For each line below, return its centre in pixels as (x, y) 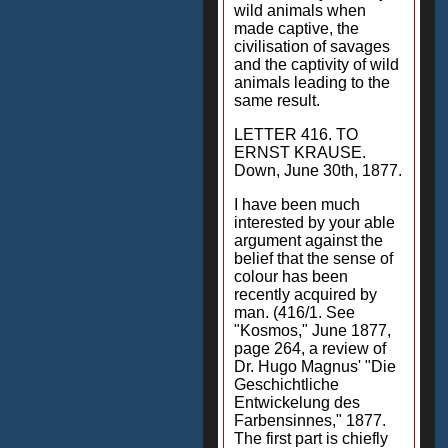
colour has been (291, 276)
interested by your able (314, 222)
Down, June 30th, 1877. (318, 170)
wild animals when (300, 10)
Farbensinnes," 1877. (310, 420)
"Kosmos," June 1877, (312, 330)
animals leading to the (312, 82)
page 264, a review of (310, 348)
